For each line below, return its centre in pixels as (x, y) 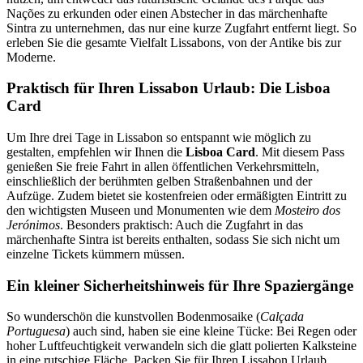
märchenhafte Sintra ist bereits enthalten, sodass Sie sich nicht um (173, 239)
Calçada (282, 317)
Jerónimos (33, 224)
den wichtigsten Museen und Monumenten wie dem (141, 210)
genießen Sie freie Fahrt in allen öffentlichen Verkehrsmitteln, (163, 166)
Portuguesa (36, 331)
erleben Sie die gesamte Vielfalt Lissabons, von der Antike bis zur (174, 42)
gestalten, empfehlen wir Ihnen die (96, 152)
